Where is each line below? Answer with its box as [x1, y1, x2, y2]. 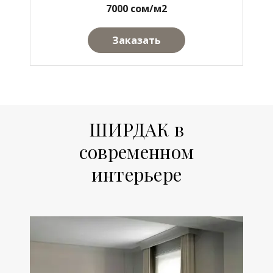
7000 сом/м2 [106, 1, 167, 15]
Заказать [112, 33, 161, 47]
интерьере [91, 162, 182, 186]
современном [79, 140, 194, 164]
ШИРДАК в [88, 117, 185, 141]
